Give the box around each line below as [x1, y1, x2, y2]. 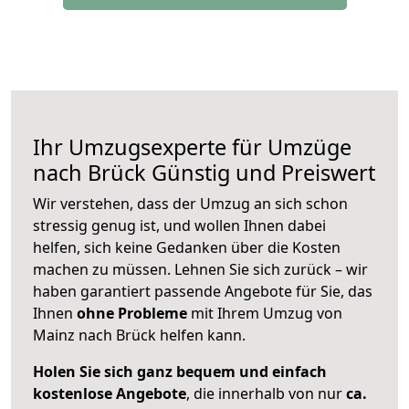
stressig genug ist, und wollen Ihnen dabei [33, 215, 326, 236]
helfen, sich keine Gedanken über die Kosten [33, 237, 341, 258]
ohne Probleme [77, 303, 187, 324]
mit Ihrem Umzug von [187, 303, 342, 324]
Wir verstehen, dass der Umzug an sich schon [33, 194, 348, 215]
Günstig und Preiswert [146, 158, 375, 188]
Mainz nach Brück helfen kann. [33, 325, 246, 346]
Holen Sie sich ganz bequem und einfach [33, 362, 327, 383]
